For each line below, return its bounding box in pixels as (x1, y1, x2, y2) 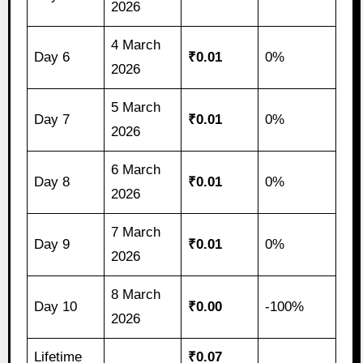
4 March (111, 37, 161, 53)
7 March (111, 224, 161, 241)
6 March (111, 162, 161, 178)
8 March (111, 287, 161, 303)
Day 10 (34, 299, 78, 315)
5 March (111, 100, 161, 116)
